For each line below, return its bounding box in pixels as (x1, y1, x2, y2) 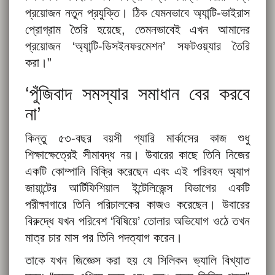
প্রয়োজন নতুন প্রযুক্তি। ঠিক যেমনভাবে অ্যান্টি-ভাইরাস (25, 6, 250, 20)
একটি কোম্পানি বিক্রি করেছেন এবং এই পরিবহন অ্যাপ (25, 165, 250, 179)
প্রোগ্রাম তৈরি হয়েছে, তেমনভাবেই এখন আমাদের (25, 23, 250, 37)
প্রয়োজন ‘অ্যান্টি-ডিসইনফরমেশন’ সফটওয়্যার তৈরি (25, 39, 250, 53)
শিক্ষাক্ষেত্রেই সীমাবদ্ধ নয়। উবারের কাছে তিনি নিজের (25, 148, 250, 162)
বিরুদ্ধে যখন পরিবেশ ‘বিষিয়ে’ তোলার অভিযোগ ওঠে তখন (25, 214, 250, 228)
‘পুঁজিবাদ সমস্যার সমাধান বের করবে (25, 83, 250, 104)
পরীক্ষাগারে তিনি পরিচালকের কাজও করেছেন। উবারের (25, 198, 250, 212)
